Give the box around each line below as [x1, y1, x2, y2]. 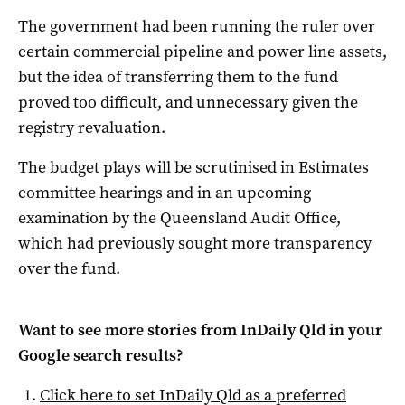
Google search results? [18, 344, 184, 366]
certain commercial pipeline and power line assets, [18, 40, 387, 62]
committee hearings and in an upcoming [18, 181, 311, 203]
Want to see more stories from [18, 318, 240, 341]
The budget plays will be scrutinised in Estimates [18, 155, 369, 178]
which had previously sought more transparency [18, 231, 372, 254]
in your [325, 318, 382, 341]
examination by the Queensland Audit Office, [18, 206, 341, 229]
